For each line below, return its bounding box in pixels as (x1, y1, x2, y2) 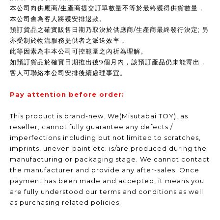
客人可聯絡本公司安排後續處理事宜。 (10, 69, 127, 77)
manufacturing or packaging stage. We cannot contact (10, 155, 210, 163)
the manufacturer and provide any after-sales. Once (10, 166, 199, 174)
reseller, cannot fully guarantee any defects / (10, 123, 173, 131)
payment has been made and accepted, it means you (10, 177, 204, 185)
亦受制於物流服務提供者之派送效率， (10, 36, 127, 44)
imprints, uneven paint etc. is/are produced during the (10, 144, 207, 152)
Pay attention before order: (10, 90, 124, 98)
